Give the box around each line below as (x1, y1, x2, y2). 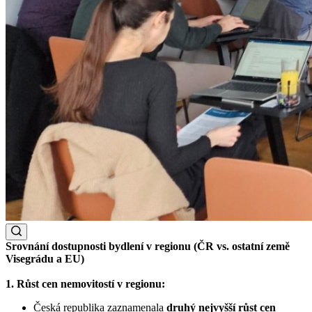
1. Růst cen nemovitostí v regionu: (6, 277, 165, 290)
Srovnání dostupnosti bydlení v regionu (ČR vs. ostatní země (6, 240, 290, 252)
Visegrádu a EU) (6, 252, 84, 265)
